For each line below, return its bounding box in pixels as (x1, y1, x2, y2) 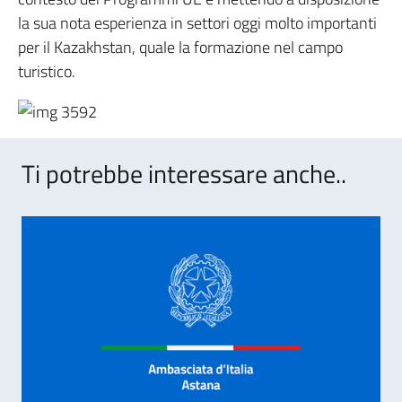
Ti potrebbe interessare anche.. (22, 154, 346, 193)
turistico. (18, 59, 75, 83)
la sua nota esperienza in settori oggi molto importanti (18, 11, 377, 35)
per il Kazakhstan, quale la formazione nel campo (18, 35, 343, 59)
